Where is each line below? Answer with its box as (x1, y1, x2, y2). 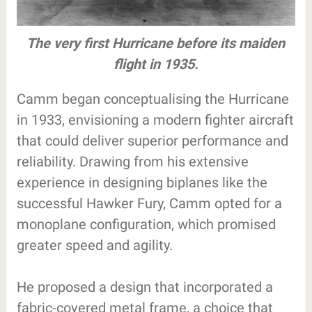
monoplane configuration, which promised (16, 215, 276, 233)
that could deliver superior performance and (16, 132, 288, 149)
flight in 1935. (113, 55, 198, 72)
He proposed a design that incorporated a (16, 278, 273, 295)
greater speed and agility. (16, 236, 173, 253)
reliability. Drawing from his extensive (16, 153, 249, 170)
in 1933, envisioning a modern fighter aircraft (16, 111, 294, 128)
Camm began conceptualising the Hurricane (16, 90, 289, 107)
